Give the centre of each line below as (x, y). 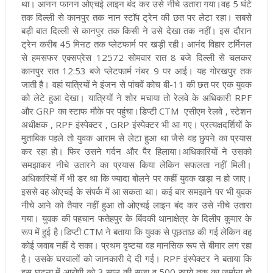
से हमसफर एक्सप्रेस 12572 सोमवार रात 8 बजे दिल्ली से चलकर (136, 57)
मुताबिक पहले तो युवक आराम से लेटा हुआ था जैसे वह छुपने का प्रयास (136, 137)
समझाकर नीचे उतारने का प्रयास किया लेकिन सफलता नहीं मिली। (136, 164)
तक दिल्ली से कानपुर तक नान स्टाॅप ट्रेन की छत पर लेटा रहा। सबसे (136, 17)
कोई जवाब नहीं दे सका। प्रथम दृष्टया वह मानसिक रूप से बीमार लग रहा (136, 245)
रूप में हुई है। (42, 231)
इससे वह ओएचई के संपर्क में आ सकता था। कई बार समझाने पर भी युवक (136, 191)
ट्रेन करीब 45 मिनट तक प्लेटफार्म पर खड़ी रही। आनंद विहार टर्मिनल (136, 44)
